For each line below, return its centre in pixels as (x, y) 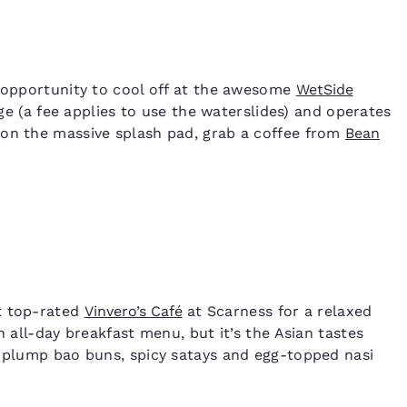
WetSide (324, 90)
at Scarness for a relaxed (277, 312)
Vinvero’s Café (133, 312)
